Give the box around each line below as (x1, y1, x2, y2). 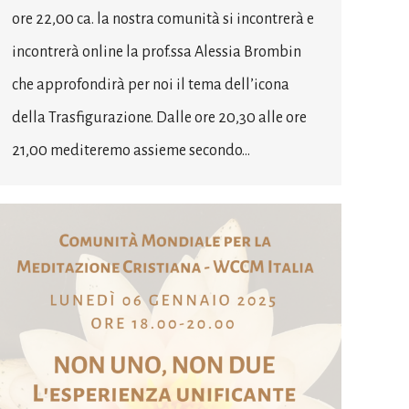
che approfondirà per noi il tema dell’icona (12, 77, 289, 94)
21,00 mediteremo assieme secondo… (12, 142, 250, 160)
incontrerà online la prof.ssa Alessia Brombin (12, 44, 301, 61)
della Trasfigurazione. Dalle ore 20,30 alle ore (12, 110, 307, 127)
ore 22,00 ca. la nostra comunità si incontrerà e (12, 11, 314, 28)
